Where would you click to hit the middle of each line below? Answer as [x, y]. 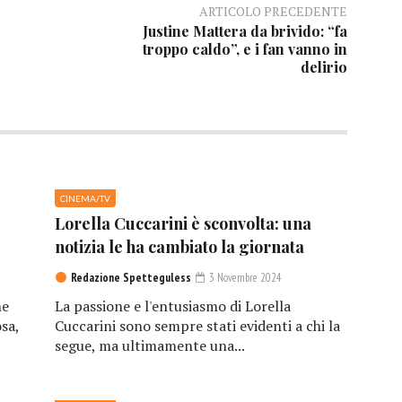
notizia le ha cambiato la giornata [179, 247]
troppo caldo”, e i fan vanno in [245, 49]
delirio [323, 67]
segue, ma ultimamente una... [149, 346]
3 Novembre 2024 [244, 278]
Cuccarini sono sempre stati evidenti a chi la [197, 326]
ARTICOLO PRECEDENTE [273, 12]
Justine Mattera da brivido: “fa [245, 31]
